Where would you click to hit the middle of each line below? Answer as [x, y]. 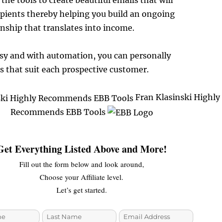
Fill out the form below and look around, [82, 164]
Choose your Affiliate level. [82, 177]
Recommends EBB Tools [59, 112]
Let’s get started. [82, 190]
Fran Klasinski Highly [176, 97]
